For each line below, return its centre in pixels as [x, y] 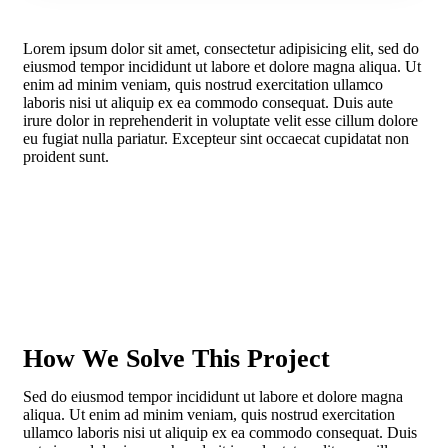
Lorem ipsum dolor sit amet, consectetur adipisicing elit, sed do [221, 48]
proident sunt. [66, 156]
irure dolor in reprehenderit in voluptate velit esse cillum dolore [220, 120]
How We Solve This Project [176, 358]
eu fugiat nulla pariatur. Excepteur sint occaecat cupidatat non [216, 138]
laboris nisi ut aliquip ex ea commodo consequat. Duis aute [208, 102]
